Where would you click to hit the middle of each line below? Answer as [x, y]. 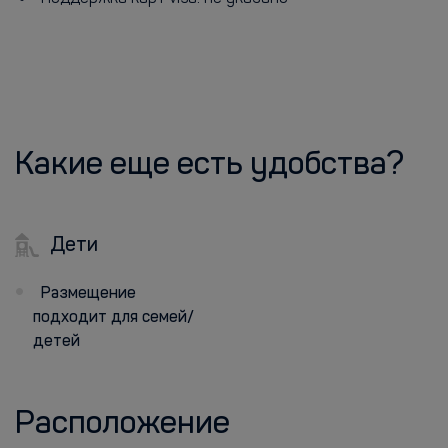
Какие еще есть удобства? [209, 166]
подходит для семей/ [113, 318]
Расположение [122, 425]
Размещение [88, 294]
